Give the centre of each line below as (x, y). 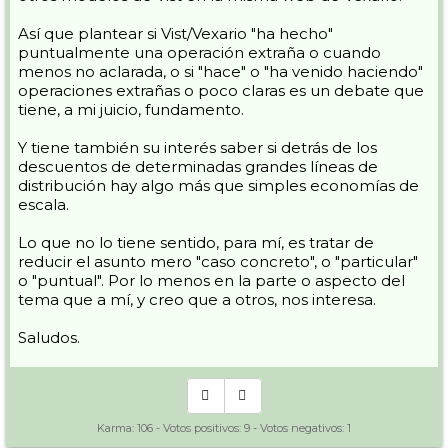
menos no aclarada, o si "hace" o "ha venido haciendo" (220, 71)
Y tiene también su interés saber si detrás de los (197, 147)
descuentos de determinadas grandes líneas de (198, 166)
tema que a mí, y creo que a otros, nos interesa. (197, 299)
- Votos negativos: (298, 428)
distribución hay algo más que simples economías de (218, 185)
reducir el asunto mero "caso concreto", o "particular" (218, 261)
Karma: (117, 428)
